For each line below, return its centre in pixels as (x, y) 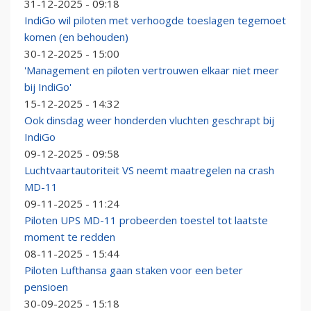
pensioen (46, 287)
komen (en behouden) (76, 37)
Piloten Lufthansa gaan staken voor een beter (134, 270)
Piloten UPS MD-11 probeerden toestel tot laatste (146, 220)
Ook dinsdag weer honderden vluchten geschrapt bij (149, 120)
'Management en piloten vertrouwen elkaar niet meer (152, 70)
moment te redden (70, 237)
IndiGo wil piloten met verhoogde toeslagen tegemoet (155, 20)
